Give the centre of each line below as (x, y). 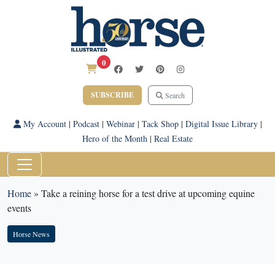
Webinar (120, 124)
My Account (43, 124)
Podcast (86, 124)
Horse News (31, 234)
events (19, 208)
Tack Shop (160, 124)
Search (174, 95)
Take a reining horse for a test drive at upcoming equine (148, 193)
